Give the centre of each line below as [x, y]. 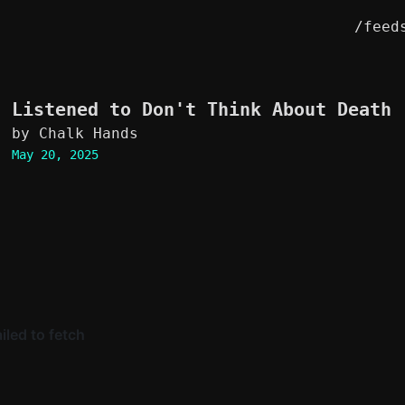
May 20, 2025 [55, 155]
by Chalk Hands [75, 133]
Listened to [76, 109]
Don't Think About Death [266, 109]
